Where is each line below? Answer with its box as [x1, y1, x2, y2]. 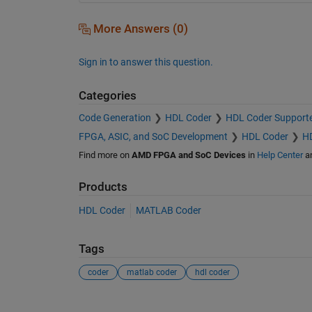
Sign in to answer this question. [78, 56, 213, 68]
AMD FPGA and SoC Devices [131, 150, 246, 161]
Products [78, 180, 127, 194]
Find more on [78, 150, 132, 161]
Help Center [256, 150, 303, 161]
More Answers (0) [90, 22, 188, 36]
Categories [78, 88, 136, 102]
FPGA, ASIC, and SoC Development [78, 131, 228, 143]
